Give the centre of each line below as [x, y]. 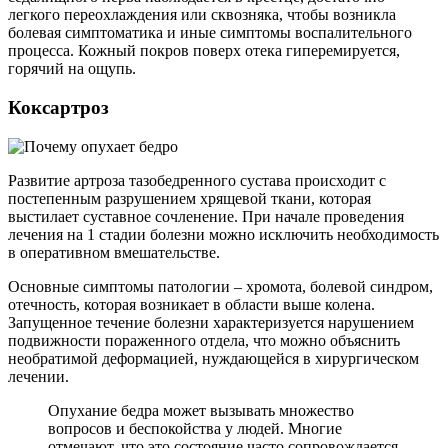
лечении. [38, 376]
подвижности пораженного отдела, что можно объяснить [204, 340]
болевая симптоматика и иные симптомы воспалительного [210, 33]
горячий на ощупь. [72, 69]
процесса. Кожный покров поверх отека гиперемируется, [204, 51]
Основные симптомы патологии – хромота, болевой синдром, [220, 286]
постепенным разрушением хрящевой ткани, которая [189, 198]
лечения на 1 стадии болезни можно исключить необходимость [223, 234]
